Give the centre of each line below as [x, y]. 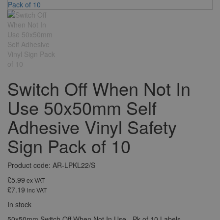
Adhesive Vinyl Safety [92, 126]
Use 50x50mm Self [82, 107]
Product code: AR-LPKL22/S [51, 165]
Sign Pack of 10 [69, 146]
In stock [19, 204]
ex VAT [35, 180]
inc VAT [37, 190]
